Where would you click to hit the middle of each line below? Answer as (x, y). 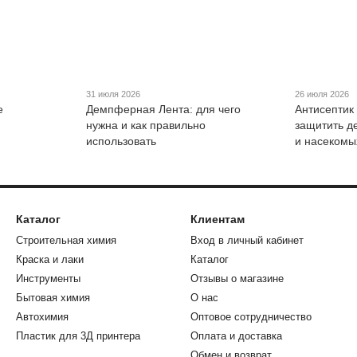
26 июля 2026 (322, 94)
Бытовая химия (53, 298)
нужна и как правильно (145, 125)
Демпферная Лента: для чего (163, 109)
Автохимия (42, 317)
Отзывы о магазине (237, 279)
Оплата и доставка (236, 336)
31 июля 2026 (113, 94)
